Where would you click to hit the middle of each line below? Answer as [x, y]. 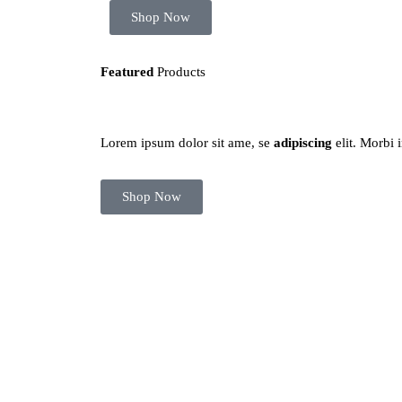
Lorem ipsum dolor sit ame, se [187, 143]
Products [179, 72]
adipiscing [303, 143]
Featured [127, 72]
